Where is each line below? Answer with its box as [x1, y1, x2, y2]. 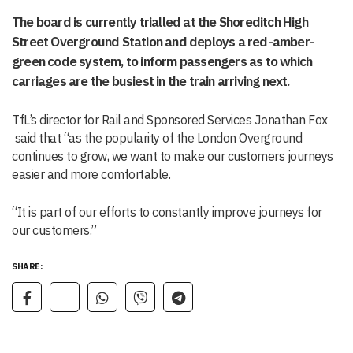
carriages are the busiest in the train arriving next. [12, 72, 290, 91]
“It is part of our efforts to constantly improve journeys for [12, 204, 322, 221]
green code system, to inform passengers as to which [12, 53, 313, 71]
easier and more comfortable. [12, 166, 170, 183]
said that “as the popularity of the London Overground [12, 130, 302, 147]
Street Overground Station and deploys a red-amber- [12, 33, 315, 51]
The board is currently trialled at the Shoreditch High [12, 13, 308, 32]
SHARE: [12, 261, 43, 273]
